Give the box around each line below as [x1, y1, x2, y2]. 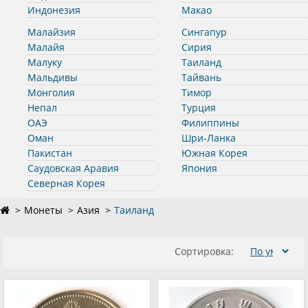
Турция [181, 101, 216, 114]
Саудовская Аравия [27, 162, 119, 175]
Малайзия [27, 25, 76, 38]
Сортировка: [175, 245, 234, 258]
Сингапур [181, 25, 227, 38]
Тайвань [181, 71, 221, 84]
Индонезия [27, 3, 80, 16]
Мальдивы [27, 71, 78, 84]
